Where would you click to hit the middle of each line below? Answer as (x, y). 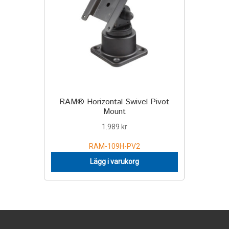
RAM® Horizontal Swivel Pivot (114, 102)
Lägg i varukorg (114, 162)
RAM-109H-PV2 (114, 146)
